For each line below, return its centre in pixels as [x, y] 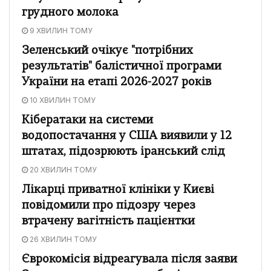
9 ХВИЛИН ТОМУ [60, 30]
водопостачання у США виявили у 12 [127, 136]
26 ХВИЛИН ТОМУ [62, 239]
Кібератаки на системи [87, 120]
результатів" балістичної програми [122, 67]
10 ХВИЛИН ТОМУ [62, 100]
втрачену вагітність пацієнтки [108, 221]
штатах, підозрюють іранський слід [123, 152]
